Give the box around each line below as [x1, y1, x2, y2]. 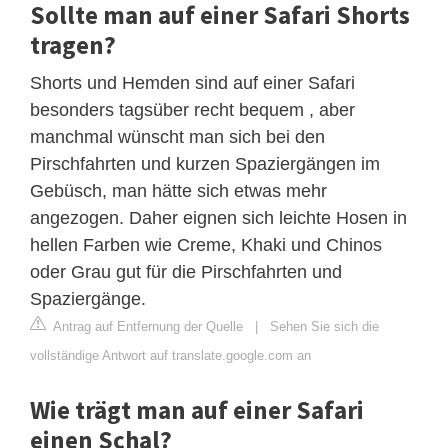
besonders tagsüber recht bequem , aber [30, 99, 355, 120]
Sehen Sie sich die [270, 318, 379, 334]
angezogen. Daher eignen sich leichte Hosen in [30, 207, 407, 228]
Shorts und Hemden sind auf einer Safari [30, 72, 355, 93]
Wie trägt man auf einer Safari [30, 393, 364, 426]
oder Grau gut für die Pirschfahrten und [30, 261, 342, 282]
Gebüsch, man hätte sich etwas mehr [30, 180, 327, 201]
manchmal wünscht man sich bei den [30, 126, 325, 147]
